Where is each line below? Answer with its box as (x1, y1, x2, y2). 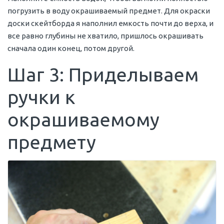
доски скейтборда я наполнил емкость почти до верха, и (7, 19, 213, 28)
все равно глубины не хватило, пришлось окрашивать (7, 31, 203, 40)
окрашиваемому (7, 109, 159, 130)
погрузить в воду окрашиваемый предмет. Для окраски (7, 6, 210, 15)
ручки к (7, 86, 75, 108)
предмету (7, 131, 96, 153)
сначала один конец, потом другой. (7, 44, 134, 53)
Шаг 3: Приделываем (7, 64, 198, 85)
